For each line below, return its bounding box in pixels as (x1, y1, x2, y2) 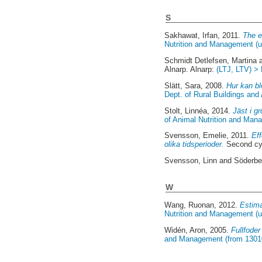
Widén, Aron (164, 226, 206, 235)
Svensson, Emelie (164, 131, 227, 140)
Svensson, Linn (164, 156, 218, 166)
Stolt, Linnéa (164, 106, 208, 115)
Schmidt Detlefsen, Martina (164, 56, 257, 65)
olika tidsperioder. (164, 140, 225, 149)
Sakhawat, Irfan (164, 31, 218, 40)
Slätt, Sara (164, 81, 201, 90)
